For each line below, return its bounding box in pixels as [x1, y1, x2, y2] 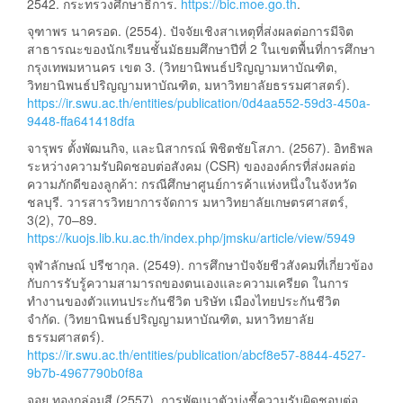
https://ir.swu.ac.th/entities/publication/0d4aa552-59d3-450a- [27, 94, 371, 112]
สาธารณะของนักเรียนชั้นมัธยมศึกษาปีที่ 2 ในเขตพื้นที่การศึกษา [27, 40, 375, 58]
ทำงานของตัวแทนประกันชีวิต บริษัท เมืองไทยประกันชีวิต [27, 291, 340, 310]
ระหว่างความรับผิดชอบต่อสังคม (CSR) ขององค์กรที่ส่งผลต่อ [27, 157, 355, 175]
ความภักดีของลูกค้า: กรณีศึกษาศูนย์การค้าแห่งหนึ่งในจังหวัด [27, 175, 357, 193]
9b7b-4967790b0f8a [27, 363, 143, 382]
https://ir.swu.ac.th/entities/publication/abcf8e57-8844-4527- [27, 345, 366, 364]
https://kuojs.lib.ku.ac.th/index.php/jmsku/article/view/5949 [27, 228, 355, 247]
